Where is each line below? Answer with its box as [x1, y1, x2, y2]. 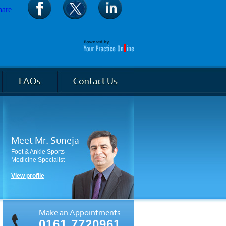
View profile [11, 172, 44, 179]
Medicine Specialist [11, 156, 65, 163]
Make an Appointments [39, 208, 121, 217]
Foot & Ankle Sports [11, 148, 65, 155]
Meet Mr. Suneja [11, 135, 79, 146]
